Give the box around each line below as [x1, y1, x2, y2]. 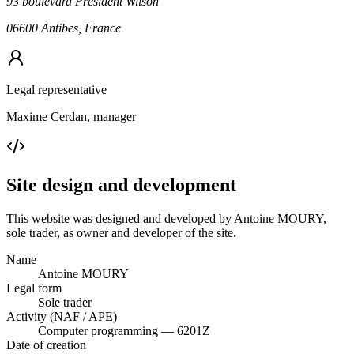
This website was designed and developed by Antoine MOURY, [6, 211, 326, 225]
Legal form [6, 281, 62, 295]
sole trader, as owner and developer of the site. [6, 225, 236, 239]
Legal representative [6, 82, 107, 96]
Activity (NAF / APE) [6, 309, 117, 323]
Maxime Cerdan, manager [6, 109, 136, 123]
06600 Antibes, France [6, 21, 121, 35]
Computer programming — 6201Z [38, 323, 210, 337]
